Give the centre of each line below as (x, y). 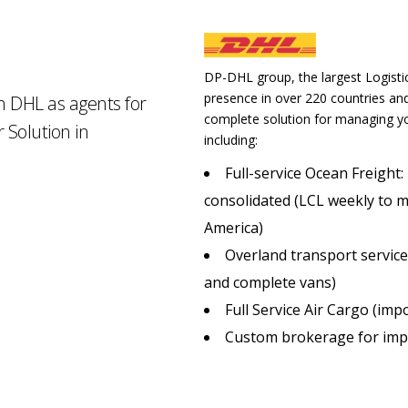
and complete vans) (270, 283)
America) (234, 228)
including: (231, 140)
